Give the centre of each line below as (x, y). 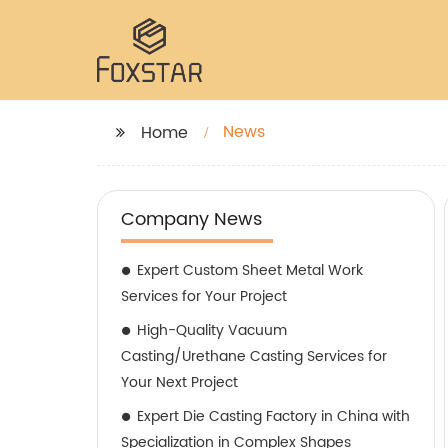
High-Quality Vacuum (212, 330)
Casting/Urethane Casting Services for (254, 356)
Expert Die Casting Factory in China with (273, 416)
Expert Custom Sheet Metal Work (250, 270)
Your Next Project (179, 382)
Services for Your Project (204, 296)
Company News (191, 219)
